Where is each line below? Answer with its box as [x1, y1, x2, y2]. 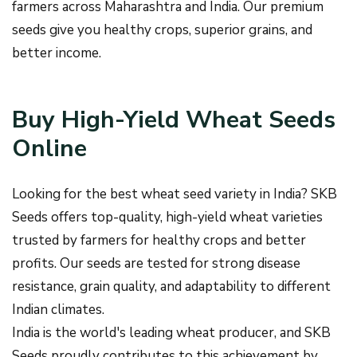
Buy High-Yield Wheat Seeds [12, 104, 335, 136]
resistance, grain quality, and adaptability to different [12, 277, 331, 296]
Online [12, 132, 87, 165]
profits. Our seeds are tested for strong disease [12, 254, 300, 273]
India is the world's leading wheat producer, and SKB [12, 324, 331, 342]
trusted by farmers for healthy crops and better [12, 231, 306, 249]
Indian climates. [12, 300, 104, 319]
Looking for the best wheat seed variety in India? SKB [12, 185, 337, 203]
